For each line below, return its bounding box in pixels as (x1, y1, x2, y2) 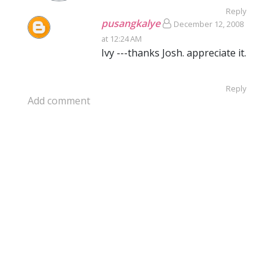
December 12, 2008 (174, 18, 244, 29)
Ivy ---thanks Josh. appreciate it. (101, 46, 246, 60)
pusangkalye (101, 17, 160, 30)
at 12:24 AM (101, 33, 142, 44)
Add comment (28, 94, 90, 107)
